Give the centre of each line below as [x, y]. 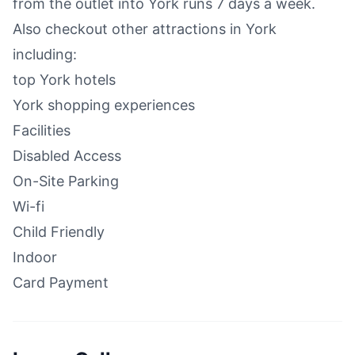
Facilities [42, 130]
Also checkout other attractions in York [145, 29]
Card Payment [61, 282]
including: [45, 54]
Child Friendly [59, 231]
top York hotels [64, 79]
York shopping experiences [104, 105]
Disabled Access [67, 155]
